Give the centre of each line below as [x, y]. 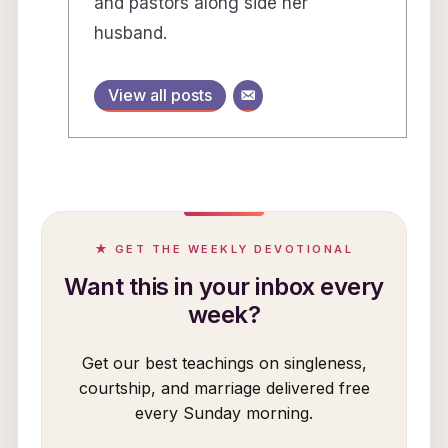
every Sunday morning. [224, 413]
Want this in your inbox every [224, 287]
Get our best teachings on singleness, [224, 363]
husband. [131, 32]
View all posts [160, 94]
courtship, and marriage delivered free [224, 388]
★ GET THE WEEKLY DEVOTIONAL [224, 249]
